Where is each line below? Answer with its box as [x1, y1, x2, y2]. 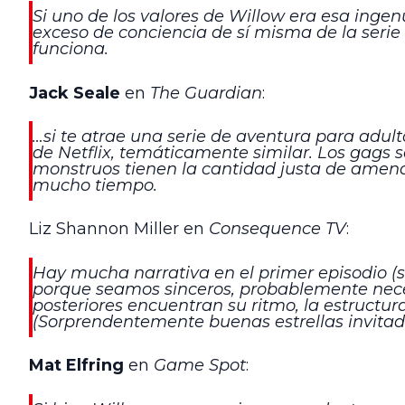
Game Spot [154, 355, 246, 376]
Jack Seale [29, 82, 120, 103]
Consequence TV [209, 219, 346, 240]
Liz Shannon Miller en [29, 219, 209, 240]
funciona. [33, 39, 108, 60]
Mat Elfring [29, 355, 124, 376]
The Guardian [150, 82, 262, 103]
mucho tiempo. [33, 175, 157, 196]
